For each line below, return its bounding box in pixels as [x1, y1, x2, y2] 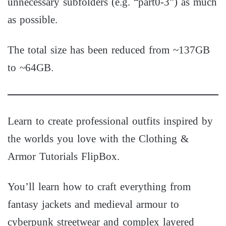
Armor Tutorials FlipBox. [8, 146, 120, 167]
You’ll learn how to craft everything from [8, 177, 191, 197]
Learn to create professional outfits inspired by [8, 111, 213, 132]
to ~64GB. [8, 58, 53, 78]
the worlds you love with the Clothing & [8, 129, 189, 149]
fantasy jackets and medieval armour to [8, 194, 179, 215]
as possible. [8, 10, 58, 30]
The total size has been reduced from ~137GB [8, 40, 210, 60]
